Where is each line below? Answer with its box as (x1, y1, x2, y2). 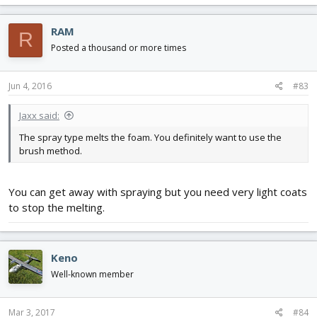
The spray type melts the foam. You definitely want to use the (19, 131, 282, 144)
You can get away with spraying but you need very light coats (8, 184, 307, 199)
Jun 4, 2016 (8, 80, 52, 93)
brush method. (19, 144, 82, 158)
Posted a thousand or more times (51, 41, 186, 54)
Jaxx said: (19, 109, 59, 122)
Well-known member (51, 267, 134, 280)
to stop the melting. (8, 200, 105, 214)
